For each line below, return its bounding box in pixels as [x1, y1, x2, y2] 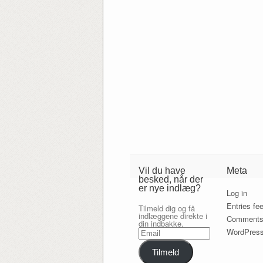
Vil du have [138, 165, 186, 176]
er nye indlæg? [138, 183, 201, 193]
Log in [227, 187, 248, 198]
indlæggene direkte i [138, 210, 207, 221]
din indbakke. [138, 217, 184, 229]
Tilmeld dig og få [138, 202, 195, 214]
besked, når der [138, 174, 203, 184]
